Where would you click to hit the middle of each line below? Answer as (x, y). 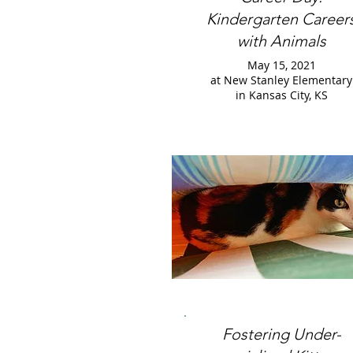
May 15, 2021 (281, 65)
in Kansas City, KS (281, 95)
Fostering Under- (281, 334)
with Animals (281, 41)
